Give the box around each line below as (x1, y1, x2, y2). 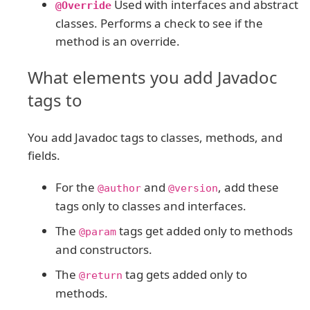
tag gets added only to (122, 266, 247, 282)
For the (55, 179, 98, 195)
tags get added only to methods (116, 222, 293, 239)
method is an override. (55, 33, 180, 49)
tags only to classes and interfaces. (55, 197, 246, 214)
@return (79, 268, 122, 282)
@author (98, 181, 141, 194)
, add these (218, 179, 279, 195)
